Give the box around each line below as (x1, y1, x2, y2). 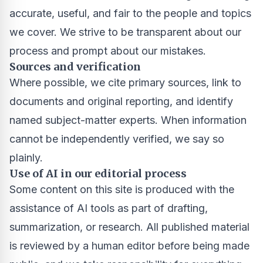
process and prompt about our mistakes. (9, 45, 206, 57)
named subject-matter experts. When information (9, 114, 247, 126)
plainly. (9, 151, 43, 164)
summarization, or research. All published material (9, 221, 249, 233)
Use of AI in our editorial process (9, 167, 187, 180)
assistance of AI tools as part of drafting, (9, 202, 208, 214)
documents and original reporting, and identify (9, 95, 233, 107)
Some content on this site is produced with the (9, 183, 234, 195)
